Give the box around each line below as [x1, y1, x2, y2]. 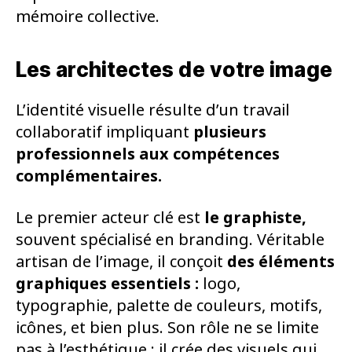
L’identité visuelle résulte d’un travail [16, 98, 290, 122]
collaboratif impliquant [16, 120, 193, 144]
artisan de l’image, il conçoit [16, 250, 223, 273]
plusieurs [193, 120, 266, 144]
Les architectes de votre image [16, 57, 332, 82]
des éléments [223, 250, 335, 273]
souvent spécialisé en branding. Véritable [16, 228, 324, 251]
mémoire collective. [16, 5, 159, 28]
